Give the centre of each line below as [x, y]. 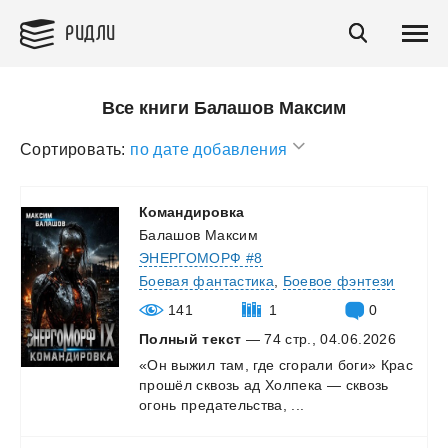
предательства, [234, 404]
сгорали [306, 364]
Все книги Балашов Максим [224, 108]
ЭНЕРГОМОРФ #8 [201, 257]
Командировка [192, 211]
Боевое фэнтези [338, 280]
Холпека [294, 384]
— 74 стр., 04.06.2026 [318, 338]
